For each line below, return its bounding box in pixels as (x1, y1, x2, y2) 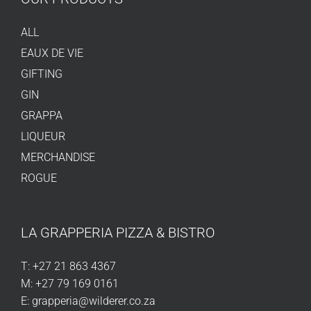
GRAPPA (21, 109, 62, 123)
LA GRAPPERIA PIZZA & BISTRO (21, 224, 215, 242)
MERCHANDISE (21, 151, 95, 165)
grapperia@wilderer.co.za (32, 294, 155, 308)
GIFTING (21, 67, 62, 81)
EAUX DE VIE (21, 47, 83, 60)
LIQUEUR (21, 130, 65, 144)
